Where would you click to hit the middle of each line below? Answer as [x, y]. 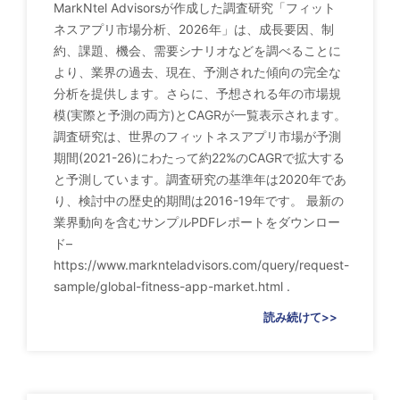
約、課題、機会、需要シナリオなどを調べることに [197, 51]
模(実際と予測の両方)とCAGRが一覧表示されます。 [200, 115]
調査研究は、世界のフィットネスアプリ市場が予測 [197, 137]
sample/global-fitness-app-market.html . [172, 287]
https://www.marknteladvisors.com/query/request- [201, 265]
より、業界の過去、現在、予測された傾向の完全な [197, 72]
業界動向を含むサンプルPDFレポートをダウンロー [197, 222]
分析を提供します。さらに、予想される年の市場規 [197, 94]
